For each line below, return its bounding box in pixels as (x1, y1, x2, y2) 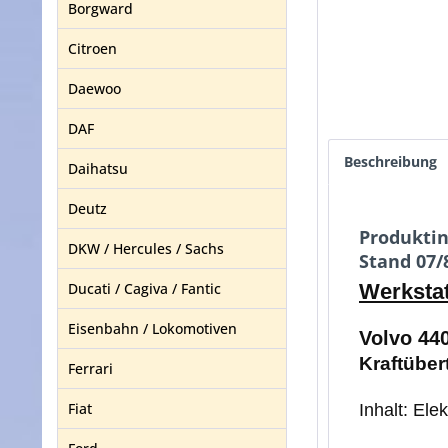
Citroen (68, 39, 117, 58)
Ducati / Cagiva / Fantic (68, 279, 221, 298)
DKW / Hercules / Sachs (68, 239, 224, 258)
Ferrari (68, 359, 113, 378)
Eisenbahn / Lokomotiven (68, 319, 237, 338)
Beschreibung (344, 152, 437, 171)
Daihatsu (68, 159, 128, 178)
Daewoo (68, 79, 121, 98)
